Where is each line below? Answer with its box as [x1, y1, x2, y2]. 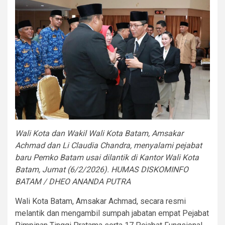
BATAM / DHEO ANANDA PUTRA [15, 176, 131, 186]
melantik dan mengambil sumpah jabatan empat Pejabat [15, 208, 209, 218]
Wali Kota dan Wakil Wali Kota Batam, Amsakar [15, 128, 183, 138]
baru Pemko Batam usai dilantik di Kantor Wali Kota [15, 152, 199, 162]
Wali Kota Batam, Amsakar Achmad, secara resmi [15, 196, 186, 206]
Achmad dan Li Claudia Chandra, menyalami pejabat [15, 140, 202, 150]
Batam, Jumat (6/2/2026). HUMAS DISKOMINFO [15, 164, 188, 174]
